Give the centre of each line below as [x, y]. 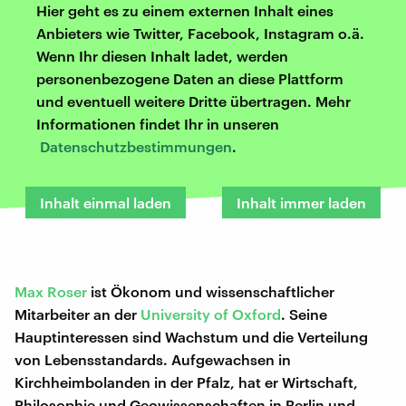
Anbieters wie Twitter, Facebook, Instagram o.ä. [200, 33]
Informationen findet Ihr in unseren [158, 123]
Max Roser [51, 291]
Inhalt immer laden [301, 202]
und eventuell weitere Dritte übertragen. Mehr [193, 101]
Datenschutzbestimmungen [136, 146]
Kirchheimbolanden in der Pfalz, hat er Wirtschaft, [186, 382]
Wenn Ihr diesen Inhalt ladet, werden [162, 55]
